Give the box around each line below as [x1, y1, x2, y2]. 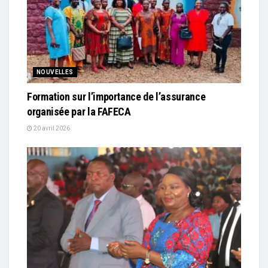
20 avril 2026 [32, 125, 70, 132]
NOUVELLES [36, 69, 74, 76]
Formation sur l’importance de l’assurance [27, 90, 206, 103]
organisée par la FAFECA [27, 105, 131, 118]
